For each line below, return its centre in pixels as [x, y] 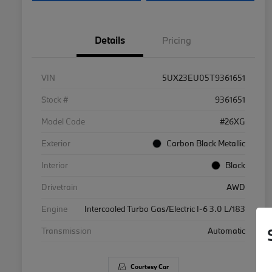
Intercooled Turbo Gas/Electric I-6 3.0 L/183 [165, 209]
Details [110, 40]
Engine [54, 209]
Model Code [63, 122]
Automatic [226, 231]
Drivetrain [59, 187]
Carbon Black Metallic [206, 144]
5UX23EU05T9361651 [204, 78]
